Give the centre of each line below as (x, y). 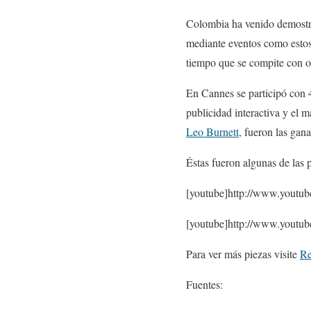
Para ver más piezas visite (243, 254)
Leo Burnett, (214, 132)
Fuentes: (204, 284)
